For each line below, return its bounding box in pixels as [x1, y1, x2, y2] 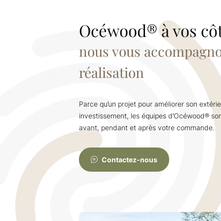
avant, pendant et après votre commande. [79, 123, 215, 132]
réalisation [79, 63, 144, 81]
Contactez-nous [102, 155, 157, 164]
